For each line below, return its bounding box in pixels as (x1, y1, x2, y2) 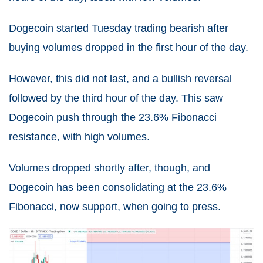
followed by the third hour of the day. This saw (9, 92, 223, 104)
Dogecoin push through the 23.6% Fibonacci (9, 112, 217, 123)
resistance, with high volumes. (9, 131, 150, 143)
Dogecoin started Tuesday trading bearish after (9, 22, 228, 34)
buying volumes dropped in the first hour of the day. (9, 42, 248, 53)
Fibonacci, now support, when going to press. (9, 201, 221, 213)
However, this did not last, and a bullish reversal (9, 73, 232, 85)
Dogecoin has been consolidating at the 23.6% (9, 181, 227, 193)
